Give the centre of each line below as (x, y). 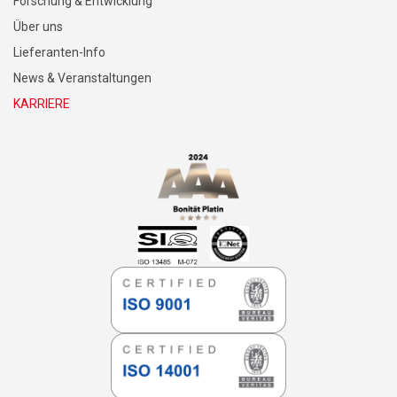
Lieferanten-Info (59, 52)
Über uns (38, 27)
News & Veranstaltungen (82, 78)
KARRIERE (42, 104)
